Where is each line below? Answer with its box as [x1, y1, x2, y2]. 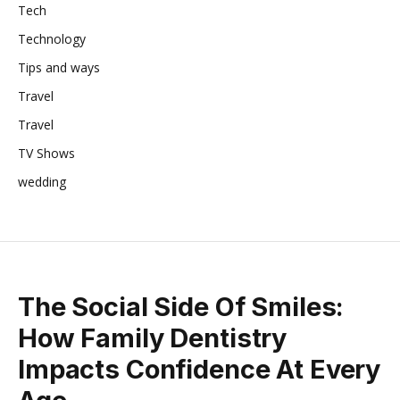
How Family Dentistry [18, 321, 287, 354]
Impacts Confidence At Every [18, 353, 381, 385]
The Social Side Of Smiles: [18, 290, 345, 322]
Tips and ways [18, 58, 100, 76]
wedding [18, 172, 66, 190]
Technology [18, 29, 86, 47]
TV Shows [18, 144, 75, 162]
